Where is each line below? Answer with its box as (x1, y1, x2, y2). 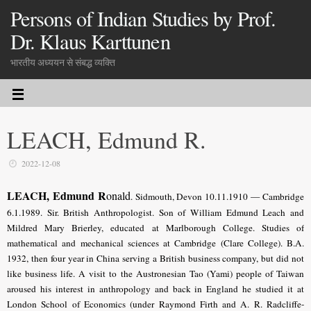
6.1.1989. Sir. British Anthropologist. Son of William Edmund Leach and (7, 206, 304, 219)
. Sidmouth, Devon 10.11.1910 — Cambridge (130, 190, 305, 203)
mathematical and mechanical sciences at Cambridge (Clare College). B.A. (7, 237, 304, 250)
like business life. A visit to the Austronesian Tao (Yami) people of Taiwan (7, 267, 304, 280)
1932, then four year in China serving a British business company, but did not (7, 252, 304, 265)
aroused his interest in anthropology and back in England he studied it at (7, 283, 304, 296)
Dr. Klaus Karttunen (10, 27, 170, 56)
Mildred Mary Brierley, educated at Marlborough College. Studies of (7, 221, 304, 235)
